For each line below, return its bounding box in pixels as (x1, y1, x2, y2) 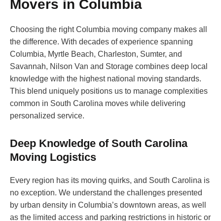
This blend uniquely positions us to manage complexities (10, 87, 208, 96)
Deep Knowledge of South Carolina (10, 137, 187, 150)
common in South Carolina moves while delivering (10, 99, 185, 108)
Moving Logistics (10, 151, 96, 164)
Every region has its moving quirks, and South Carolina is (10, 176, 210, 185)
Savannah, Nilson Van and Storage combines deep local (10, 62, 208, 71)
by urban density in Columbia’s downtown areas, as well (10, 201, 206, 210)
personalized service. (10, 111, 84, 120)
